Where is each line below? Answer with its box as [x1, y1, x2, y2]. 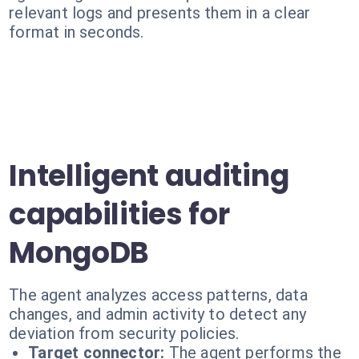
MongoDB [9, 232, 150, 273]
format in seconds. [9, 22, 144, 42]
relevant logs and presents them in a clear [9, 3, 311, 22]
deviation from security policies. [9, 324, 240, 343]
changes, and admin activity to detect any [9, 305, 306, 324]
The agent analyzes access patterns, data [9, 285, 308, 305]
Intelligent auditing [9, 155, 289, 196]
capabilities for [9, 194, 230, 235]
